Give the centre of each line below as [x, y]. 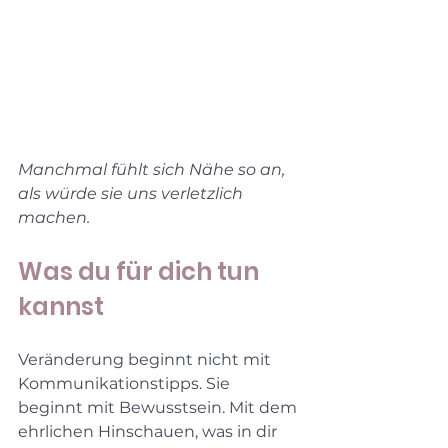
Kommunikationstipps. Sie [126, 384]
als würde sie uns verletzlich [132, 194]
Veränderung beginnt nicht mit [146, 360]
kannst [61, 307]
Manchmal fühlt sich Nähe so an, [153, 170]
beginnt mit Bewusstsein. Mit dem [159, 408]
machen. [54, 218]
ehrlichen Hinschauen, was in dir [149, 432]
